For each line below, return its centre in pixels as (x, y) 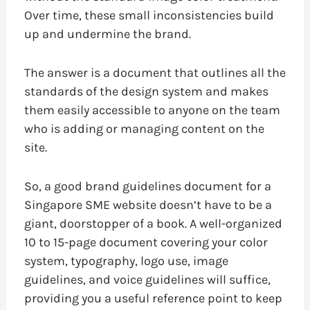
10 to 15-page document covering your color (146, 242)
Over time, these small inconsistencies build (149, 16)
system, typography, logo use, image (126, 261)
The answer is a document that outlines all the (155, 72)
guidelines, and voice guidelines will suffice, (147, 279)
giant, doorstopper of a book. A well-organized (153, 223)
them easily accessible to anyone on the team (152, 110)
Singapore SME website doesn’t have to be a (148, 204)
